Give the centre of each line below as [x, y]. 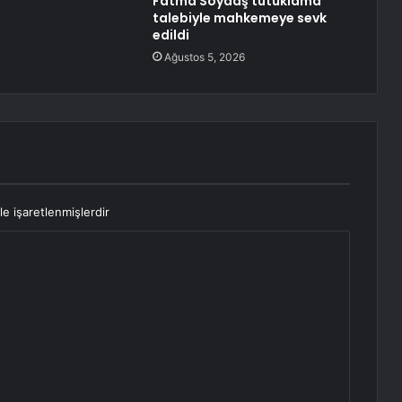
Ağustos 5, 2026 [204, 57]
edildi [170, 35]
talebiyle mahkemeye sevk [239, 18]
